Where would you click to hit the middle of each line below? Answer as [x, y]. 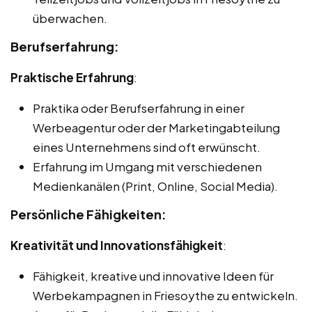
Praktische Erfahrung [72, 77]
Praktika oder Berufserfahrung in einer [139, 108]
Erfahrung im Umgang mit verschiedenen [147, 166]
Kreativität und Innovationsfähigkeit [117, 245]
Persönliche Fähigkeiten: [88, 214]
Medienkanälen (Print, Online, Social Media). [155, 186]
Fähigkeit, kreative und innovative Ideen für [153, 275]
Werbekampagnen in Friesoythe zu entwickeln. [165, 295]
